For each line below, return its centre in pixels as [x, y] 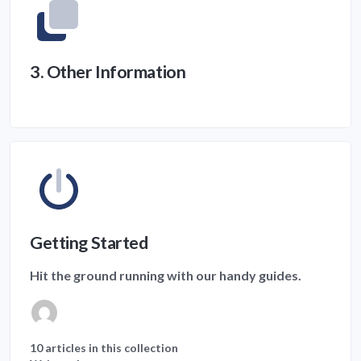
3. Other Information [108, 71]
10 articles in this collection [104, 347]
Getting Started [89, 242]
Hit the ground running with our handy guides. [166, 275]
